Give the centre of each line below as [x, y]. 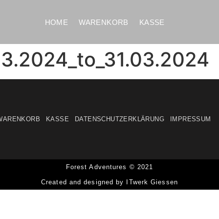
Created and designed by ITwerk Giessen [109, 182]
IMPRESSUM [190, 119]
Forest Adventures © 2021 [109, 167]
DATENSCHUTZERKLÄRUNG [119, 119]
